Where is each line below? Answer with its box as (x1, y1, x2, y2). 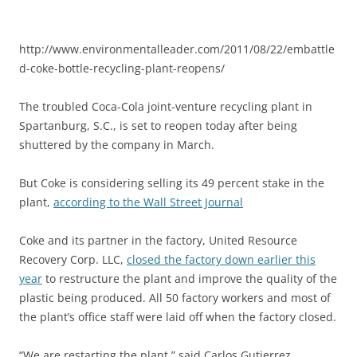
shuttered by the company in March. (19, 137, 214, 152)
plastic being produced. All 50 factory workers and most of (19, 290, 331, 305)
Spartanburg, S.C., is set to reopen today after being (19, 118, 297, 133)
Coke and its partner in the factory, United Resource (19, 233, 297, 248)
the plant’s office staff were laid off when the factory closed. (19, 309, 336, 324)
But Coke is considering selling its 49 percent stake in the (19, 175, 324, 190)
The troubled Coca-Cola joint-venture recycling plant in (19, 99, 312, 114)
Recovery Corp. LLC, (19, 252, 127, 267)
